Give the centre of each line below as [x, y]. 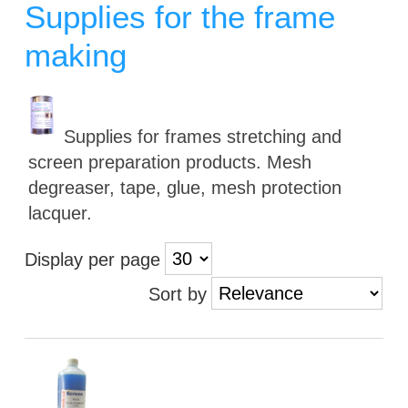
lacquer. [61, 213]
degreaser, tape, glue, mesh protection [185, 188]
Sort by [177, 294]
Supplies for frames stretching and [203, 137]
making [76, 55]
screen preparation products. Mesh [170, 162]
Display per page [93, 260]
